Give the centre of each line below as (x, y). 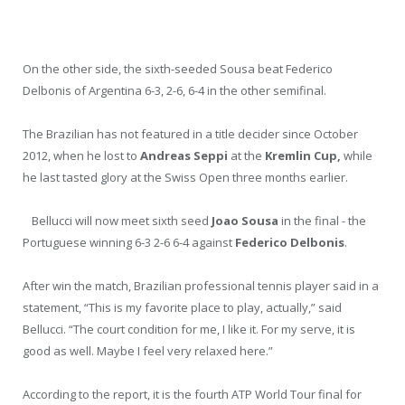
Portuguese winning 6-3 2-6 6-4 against (129, 243)
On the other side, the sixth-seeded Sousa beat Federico (178, 68)
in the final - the (322, 221)
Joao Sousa (245, 221)
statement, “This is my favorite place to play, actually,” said (182, 308)
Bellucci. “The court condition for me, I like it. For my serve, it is (189, 330)
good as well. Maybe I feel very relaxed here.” (148, 351)
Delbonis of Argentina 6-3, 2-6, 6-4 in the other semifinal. (174, 90)
